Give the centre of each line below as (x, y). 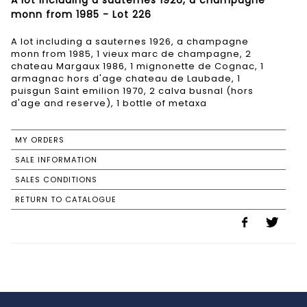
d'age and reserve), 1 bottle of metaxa (109, 103)
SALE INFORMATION (56, 160)
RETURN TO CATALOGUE (66, 200)
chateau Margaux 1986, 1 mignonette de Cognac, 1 (137, 66)
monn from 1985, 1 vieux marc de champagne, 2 (131, 54)
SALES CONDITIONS (56, 180)
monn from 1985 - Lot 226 (81, 15)
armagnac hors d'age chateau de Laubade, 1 (126, 79)
